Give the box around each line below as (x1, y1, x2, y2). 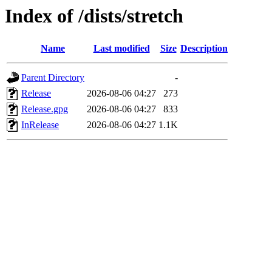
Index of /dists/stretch (5, 5, 183, 27)
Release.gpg (21, 104, 68, 115)
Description (180, 43, 228, 54)
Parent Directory (21, 72, 84, 83)
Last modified (93, 43, 150, 54)
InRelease (21, 120, 59, 131)
